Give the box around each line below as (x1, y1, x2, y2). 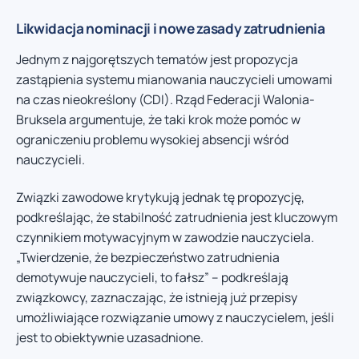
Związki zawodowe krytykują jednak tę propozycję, (16, 188, 305, 207)
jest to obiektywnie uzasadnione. (16, 329, 204, 347)
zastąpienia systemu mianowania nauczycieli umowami (16, 70, 333, 88)
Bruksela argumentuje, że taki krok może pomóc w (16, 110, 301, 128)
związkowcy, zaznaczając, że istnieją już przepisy (16, 288, 297, 307)
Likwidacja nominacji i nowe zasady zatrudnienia (16, 18, 325, 38)
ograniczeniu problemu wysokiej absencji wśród (16, 130, 288, 148)
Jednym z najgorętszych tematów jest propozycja (16, 50, 298, 68)
